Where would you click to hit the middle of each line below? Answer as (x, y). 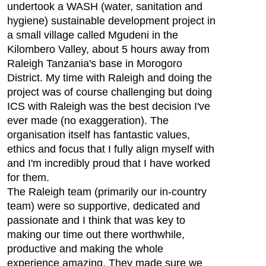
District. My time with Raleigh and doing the (110, 78)
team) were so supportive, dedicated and (104, 206)
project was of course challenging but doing (110, 92)
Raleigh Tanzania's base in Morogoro (95, 64)
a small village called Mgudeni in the (93, 35)
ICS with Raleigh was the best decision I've (109, 106)
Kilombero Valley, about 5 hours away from (108, 49)
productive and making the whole (85, 249)
